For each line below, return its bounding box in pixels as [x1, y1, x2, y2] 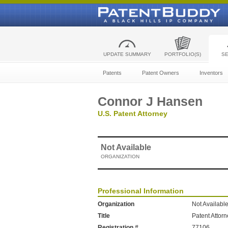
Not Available [101, 143, 151, 152]
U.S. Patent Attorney [98, 109, 167, 118]
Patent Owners [142, 70, 179, 76]
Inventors [199, 70, 223, 76]
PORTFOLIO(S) [164, 51, 201, 57]
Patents [103, 70, 122, 76]
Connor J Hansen [98, 94, 203, 108]
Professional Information [98, 187, 184, 195]
